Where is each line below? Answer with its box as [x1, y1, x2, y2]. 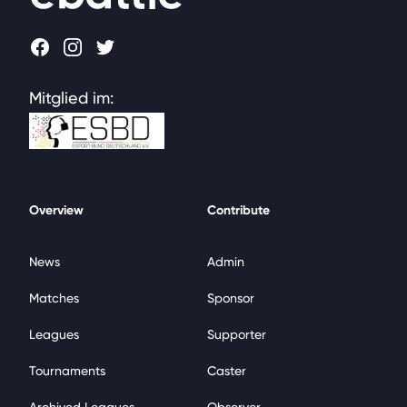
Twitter [94, 40, 144, 59]
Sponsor [207, 291, 254, 305]
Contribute [207, 203, 270, 218]
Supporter [207, 327, 266, 342]
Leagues [29, 327, 79, 342]
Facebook [28, 40, 104, 59]
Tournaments [29, 363, 105, 378]
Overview [29, 203, 84, 218]
